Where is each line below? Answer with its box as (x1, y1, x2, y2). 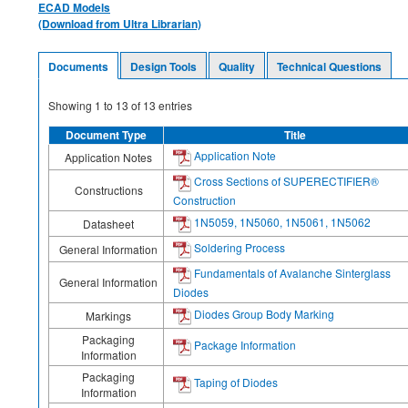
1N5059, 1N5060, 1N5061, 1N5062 (191, 213, 371, 229)
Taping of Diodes (191, 373, 278, 390)
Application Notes (65, 148, 152, 165)
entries (156, 97, 192, 113)
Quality (219, 57, 255, 75)
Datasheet (83, 215, 134, 231)
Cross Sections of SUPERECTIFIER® (191, 172, 379, 189)
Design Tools (130, 57, 197, 75)
